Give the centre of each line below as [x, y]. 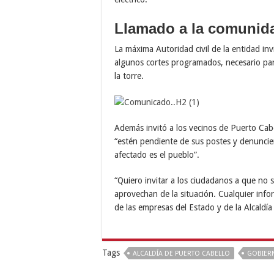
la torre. [129, 76]
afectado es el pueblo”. [157, 155]
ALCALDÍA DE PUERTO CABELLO [181, 254]
